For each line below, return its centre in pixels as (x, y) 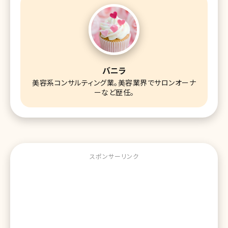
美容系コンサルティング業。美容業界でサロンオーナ (114, 82)
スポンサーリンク (114, 156)
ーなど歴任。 (114, 92)
